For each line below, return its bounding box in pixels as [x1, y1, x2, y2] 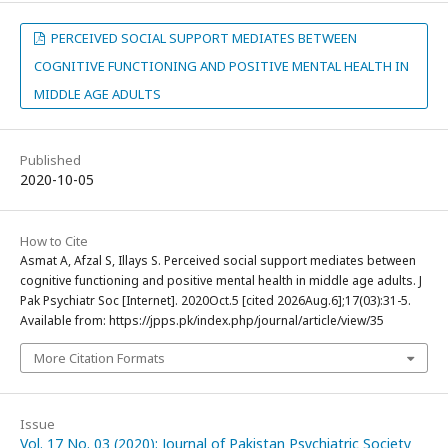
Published [20, 150, 81, 169]
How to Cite [20, 231, 88, 250]
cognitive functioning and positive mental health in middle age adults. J [20, 271, 422, 289]
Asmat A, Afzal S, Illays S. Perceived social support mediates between [20, 251, 416, 269]
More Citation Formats [34, 348, 165, 367]
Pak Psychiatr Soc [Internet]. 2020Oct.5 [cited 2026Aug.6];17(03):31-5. [20, 291, 411, 309]
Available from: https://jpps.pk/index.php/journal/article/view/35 [20, 311, 384, 329]
